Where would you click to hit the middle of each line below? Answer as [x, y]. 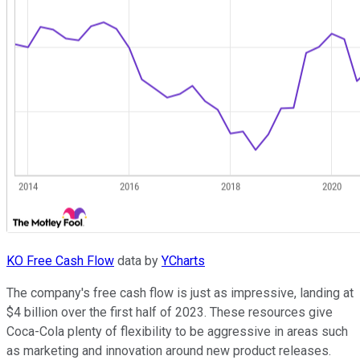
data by [138, 260]
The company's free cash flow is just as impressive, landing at [180, 292]
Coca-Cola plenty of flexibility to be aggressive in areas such [177, 331]
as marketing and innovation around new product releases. [169, 350]
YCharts [183, 260]
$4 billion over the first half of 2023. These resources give [170, 312]
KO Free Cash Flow [60, 260]
